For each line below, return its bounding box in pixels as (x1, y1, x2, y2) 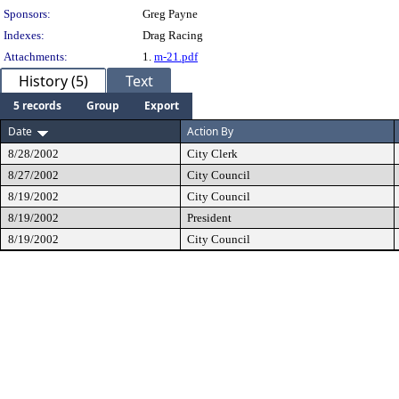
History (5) (19, 71, 88, 91)
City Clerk (187, 147, 238, 160)
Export (144, 98, 179, 113)
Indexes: (4, 28, 45, 42)
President (187, 211, 232, 224)
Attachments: (4, 50, 68, 63)
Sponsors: (4, 7, 51, 20)
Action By (187, 124, 233, 139)
